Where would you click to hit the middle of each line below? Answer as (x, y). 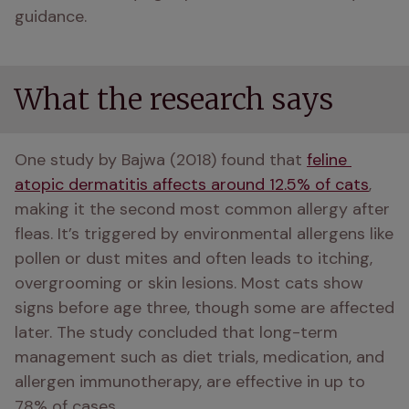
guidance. (51, 16)
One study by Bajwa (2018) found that (161, 160)
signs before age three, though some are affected (204, 308)
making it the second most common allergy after (202, 209)
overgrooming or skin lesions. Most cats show (189, 283)
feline (327, 160)
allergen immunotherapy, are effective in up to (190, 382)
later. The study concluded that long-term (176, 332)
